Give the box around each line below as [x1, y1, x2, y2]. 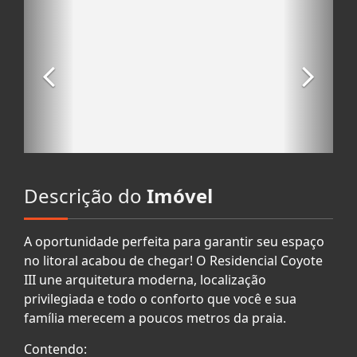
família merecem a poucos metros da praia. [24, 308, 286, 327]
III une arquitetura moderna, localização [24, 270, 266, 288]
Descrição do [24, 182, 147, 209]
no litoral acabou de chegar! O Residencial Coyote [24, 251, 323, 269]
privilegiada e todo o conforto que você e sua [24, 289, 296, 308]
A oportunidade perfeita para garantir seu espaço [24, 232, 324, 250]
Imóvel [147, 182, 213, 209]
